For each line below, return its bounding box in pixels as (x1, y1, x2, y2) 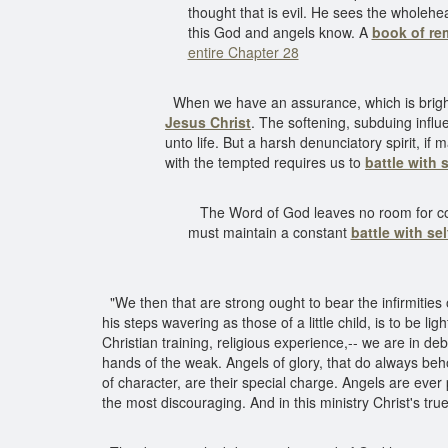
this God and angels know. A (187, 22, 372, 42)
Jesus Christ (165, 112, 251, 132)
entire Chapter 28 (187, 42, 299, 62)
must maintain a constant (187, 222, 351, 242)
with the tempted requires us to (165, 152, 365, 172)
